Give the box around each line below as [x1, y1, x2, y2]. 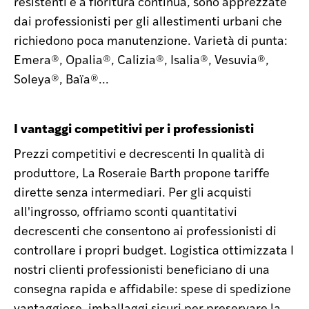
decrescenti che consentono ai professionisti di [14, 221, 277, 239]
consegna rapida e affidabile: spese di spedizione [14, 279, 291, 297]
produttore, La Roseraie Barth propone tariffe [14, 163, 270, 181]
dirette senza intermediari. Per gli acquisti [14, 183, 252, 200]
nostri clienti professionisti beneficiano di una [14, 260, 270, 277]
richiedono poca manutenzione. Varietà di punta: [14, 31, 288, 48]
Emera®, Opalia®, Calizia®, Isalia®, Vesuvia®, [14, 50, 269, 68]
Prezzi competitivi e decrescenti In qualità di [14, 144, 265, 161]
